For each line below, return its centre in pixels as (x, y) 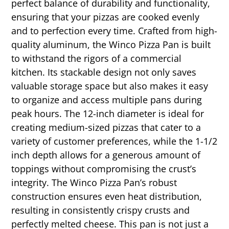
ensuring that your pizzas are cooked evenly (106, 17)
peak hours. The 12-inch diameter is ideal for (108, 113)
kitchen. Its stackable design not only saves (104, 72)
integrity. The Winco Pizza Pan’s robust (94, 182)
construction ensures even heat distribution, (107, 196)
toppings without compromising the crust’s (104, 168)
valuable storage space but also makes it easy (110, 86)
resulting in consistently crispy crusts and (101, 210)
